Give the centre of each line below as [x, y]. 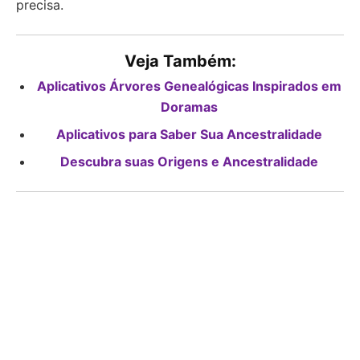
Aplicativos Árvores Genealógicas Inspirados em [189, 86]
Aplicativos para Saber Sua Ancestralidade [189, 134]
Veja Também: [180, 61]
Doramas [189, 107]
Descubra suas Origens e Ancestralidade [189, 162]
